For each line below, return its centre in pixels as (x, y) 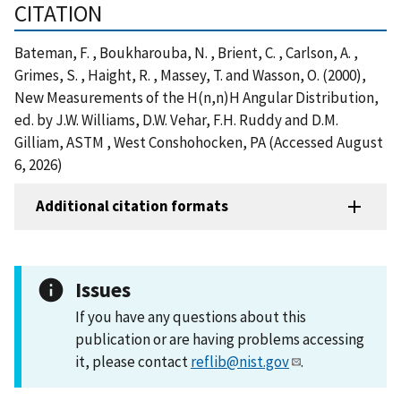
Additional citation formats (132, 206)
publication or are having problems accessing (220, 339)
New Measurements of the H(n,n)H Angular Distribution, (196, 97)
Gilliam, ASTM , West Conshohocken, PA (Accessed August (199, 142)
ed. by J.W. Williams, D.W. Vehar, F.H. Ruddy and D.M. (176, 119)
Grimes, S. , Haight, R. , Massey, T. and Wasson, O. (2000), (190, 75)
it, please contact (133, 361)
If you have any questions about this (191, 316)
